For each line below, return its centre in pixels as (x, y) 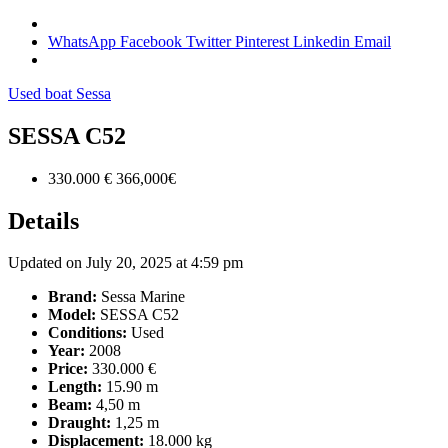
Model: (72, 315)
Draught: (79, 423)
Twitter (210, 41)
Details (43, 220)
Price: (68, 369)
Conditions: (87, 333)
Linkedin (323, 41)
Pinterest (264, 41)
